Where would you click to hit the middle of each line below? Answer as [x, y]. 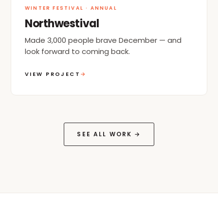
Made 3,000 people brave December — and [103, 40]
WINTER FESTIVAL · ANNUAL [71, 8]
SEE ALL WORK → [109, 134]
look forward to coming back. [77, 51]
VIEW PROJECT [53, 74]
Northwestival [62, 23]
